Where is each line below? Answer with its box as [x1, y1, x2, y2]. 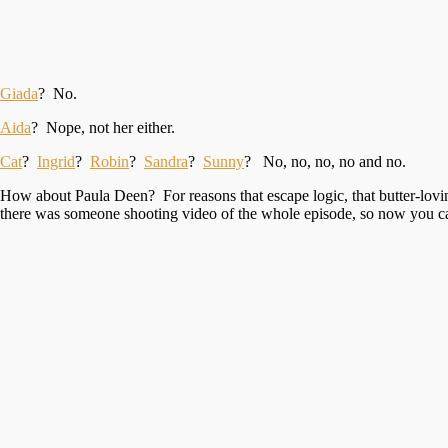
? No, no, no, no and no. [244, 152, 406, 170]
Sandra [144, 152, 188, 170]
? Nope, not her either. [31, 118, 175, 136]
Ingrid [37, 152, 75, 170]
